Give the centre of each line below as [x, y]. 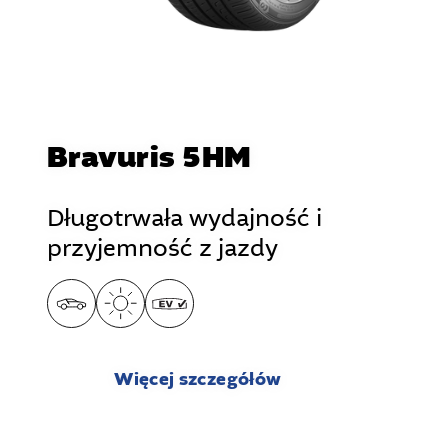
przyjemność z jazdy [162, 249]
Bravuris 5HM [149, 158]
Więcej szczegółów [198, 380]
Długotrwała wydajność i [184, 219]
